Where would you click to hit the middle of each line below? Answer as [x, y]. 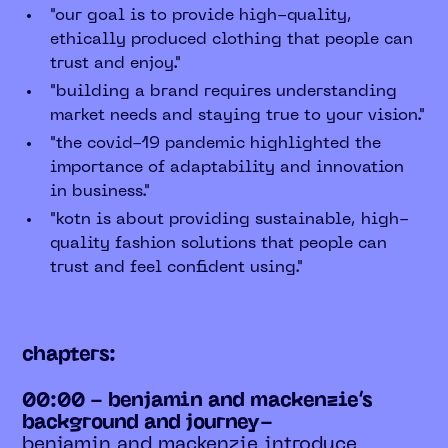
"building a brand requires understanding [224, 91]
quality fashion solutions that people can [219, 243]
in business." [100, 191]
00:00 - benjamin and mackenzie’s [197, 400]
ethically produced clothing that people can [232, 39]
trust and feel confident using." [177, 267]
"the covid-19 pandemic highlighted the [216, 143]
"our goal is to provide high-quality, [201, 15]
